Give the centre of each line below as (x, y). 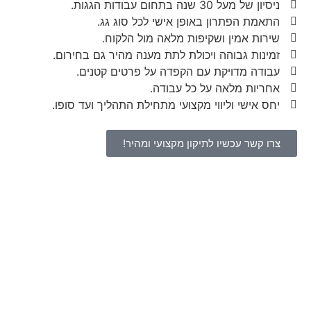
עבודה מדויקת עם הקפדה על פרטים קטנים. (178, 71)
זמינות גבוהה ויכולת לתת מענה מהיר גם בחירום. (166, 54)
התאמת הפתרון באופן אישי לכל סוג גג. (188, 21)
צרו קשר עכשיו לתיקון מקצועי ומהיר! (202, 143)
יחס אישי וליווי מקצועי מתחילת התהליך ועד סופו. (166, 104)
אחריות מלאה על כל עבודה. (215, 88)
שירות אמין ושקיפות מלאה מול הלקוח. (191, 38)
